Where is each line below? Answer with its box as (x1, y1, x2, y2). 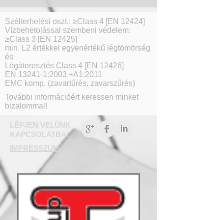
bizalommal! (5, 102, 47, 110)
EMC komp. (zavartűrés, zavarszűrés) (5, 79, 135, 87)
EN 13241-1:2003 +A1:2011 (5, 70, 102, 79)
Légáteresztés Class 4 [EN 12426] (5, 61, 124, 70)
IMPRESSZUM (10, 144, 59, 152)
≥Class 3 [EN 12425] (5, 35, 77, 43)
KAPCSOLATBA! (10, 130, 69, 138)
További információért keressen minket (5, 93, 138, 101)
